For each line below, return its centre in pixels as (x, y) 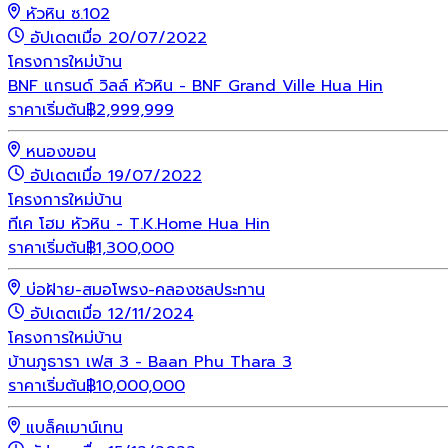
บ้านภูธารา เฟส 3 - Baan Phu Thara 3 (150, 361)
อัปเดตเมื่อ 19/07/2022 (116, 175)
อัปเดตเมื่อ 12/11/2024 (112, 313)
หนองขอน (61, 151)
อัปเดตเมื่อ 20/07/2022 (118, 37)
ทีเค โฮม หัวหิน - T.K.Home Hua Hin (139, 223)
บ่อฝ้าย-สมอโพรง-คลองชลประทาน (145, 289)
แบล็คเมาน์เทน (74, 427)
